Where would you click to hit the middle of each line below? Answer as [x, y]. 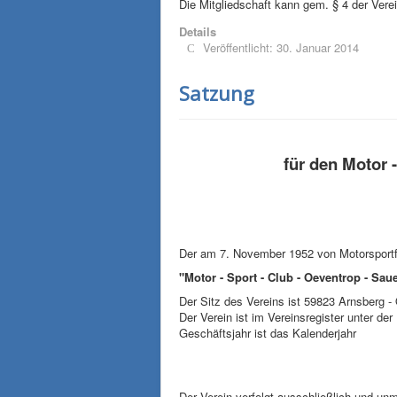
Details [198, 31]
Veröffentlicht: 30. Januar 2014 [281, 47]
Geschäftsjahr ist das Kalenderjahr [268, 333]
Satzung [217, 93]
